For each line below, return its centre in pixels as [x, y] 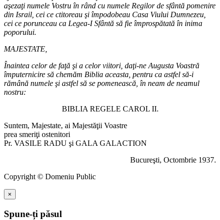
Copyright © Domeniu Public [50, 176]
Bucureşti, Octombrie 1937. [173, 160]
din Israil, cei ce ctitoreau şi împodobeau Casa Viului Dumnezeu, [105, 14]
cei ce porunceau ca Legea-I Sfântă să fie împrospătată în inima [103, 23]
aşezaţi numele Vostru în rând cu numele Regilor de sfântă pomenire [110, 5]
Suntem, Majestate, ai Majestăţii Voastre [66, 125]
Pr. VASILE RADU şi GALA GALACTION [75, 143]
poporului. [20, 32]
